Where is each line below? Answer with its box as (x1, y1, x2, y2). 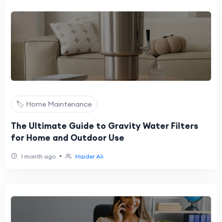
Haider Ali (75, 153, 104, 160)
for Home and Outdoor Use (11, 132, 124, 143)
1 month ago (19, 153, 55, 160)
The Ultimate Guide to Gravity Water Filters (11, 120, 198, 131)
